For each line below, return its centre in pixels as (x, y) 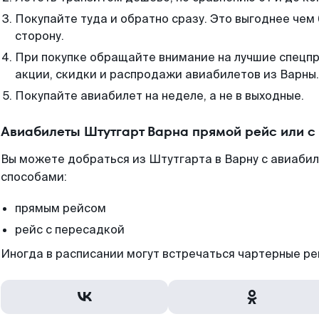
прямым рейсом (61, 208)
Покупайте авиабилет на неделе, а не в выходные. (159, 96)
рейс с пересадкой (70, 230)
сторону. (40, 36)
